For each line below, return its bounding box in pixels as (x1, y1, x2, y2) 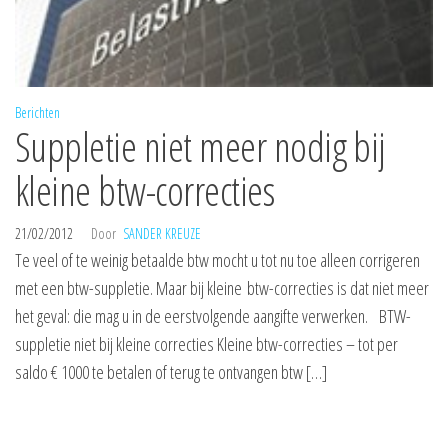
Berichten (15, 102, 60, 122)
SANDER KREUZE (123, 223, 201, 243)
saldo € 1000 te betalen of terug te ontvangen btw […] (15, 359, 327, 384)
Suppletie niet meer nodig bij (15, 118, 386, 174)
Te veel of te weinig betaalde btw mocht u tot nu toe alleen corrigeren (15, 247, 420, 272)
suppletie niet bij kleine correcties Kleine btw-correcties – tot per (15, 331, 398, 356)
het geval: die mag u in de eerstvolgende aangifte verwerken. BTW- (15, 303, 411, 328)
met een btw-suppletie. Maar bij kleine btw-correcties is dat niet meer (15, 275, 429, 300)
